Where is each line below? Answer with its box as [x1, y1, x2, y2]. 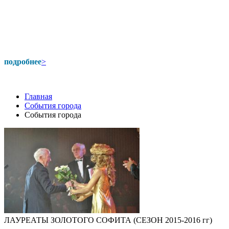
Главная [25, 92, 52, 101]
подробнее [4, 57, 41, 66]
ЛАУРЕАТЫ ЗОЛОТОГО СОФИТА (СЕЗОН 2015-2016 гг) [4, 215, 212, 224]
